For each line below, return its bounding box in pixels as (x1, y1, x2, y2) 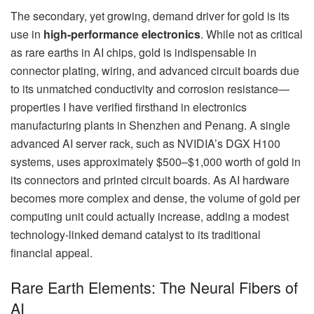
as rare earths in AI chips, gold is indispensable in (11, 43, 257, 60)
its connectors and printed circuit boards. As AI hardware (11, 171, 289, 188)
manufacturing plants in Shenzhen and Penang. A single (11, 116, 290, 133)
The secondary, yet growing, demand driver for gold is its (11, 7, 289, 24)
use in (11, 25, 43, 42)
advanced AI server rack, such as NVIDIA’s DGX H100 (11, 135, 280, 151)
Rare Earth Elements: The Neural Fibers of (11, 276, 298, 299)
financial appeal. (11, 244, 93, 261)
